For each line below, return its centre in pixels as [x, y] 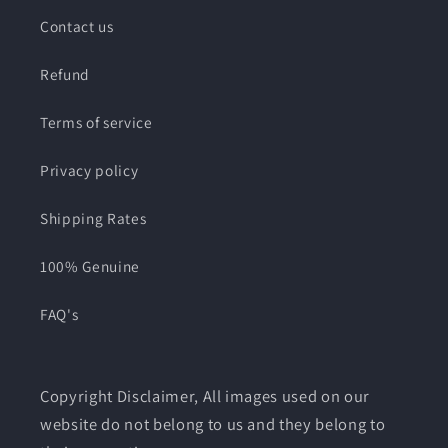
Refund [65, 74]
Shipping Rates [93, 218]
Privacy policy [89, 170]
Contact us [77, 26]
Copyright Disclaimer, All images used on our [205, 396]
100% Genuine [90, 266]
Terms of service [96, 122]
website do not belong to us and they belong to [213, 424]
